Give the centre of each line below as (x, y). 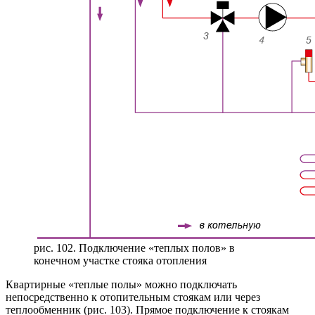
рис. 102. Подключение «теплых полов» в (134, 247)
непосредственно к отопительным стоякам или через (133, 297)
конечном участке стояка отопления (120, 260)
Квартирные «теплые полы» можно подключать (121, 284)
